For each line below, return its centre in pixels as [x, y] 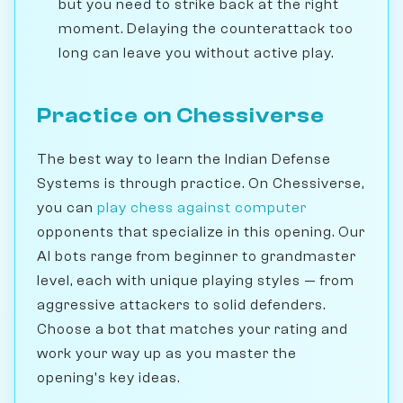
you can [67, 207]
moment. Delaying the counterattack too [206, 28]
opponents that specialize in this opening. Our [201, 232]
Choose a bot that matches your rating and [193, 329]
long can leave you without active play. [196, 53]
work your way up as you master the [167, 353]
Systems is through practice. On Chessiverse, [201, 183]
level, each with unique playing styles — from [196, 280]
